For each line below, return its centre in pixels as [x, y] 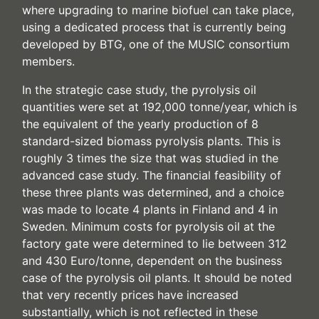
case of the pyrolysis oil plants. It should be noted [157, 278]
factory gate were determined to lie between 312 [155, 244]
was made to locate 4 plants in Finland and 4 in [150, 210]
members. [48, 62]
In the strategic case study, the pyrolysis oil [139, 90]
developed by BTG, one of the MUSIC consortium [156, 45]
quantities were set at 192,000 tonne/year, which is [159, 107]
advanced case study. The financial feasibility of [152, 176]
